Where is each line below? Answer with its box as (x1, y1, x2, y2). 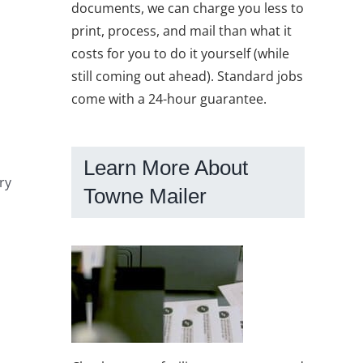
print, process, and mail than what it (71, 21, 292, 40)
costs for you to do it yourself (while (71, 44, 289, 62)
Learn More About (83, 155, 248, 180)
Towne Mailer (83, 183, 207, 208)
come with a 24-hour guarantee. (71, 89, 267, 108)
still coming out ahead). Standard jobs (71, 66, 303, 85)
